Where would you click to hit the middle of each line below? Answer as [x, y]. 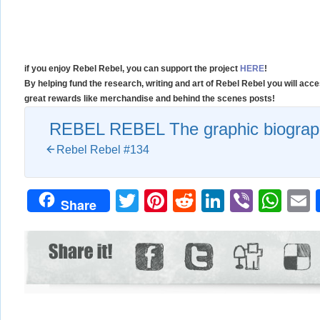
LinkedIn [268, 200]
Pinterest [212, 200]
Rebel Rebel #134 [103, 149]
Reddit [229, 200]
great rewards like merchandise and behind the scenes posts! [150, 98]
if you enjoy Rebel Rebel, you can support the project [132, 68]
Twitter [172, 200]
